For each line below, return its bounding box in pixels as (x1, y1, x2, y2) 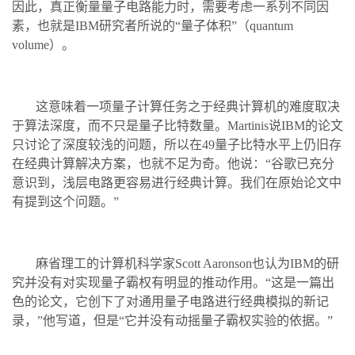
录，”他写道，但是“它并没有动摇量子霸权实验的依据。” (12, 313, 333, 327)
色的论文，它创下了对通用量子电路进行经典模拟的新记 (12, 294, 329, 308)
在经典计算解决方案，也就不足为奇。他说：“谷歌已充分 (12, 156, 334, 170)
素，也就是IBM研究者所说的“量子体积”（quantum (12, 18, 293, 32)
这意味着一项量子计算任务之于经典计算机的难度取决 (36, 99, 340, 113)
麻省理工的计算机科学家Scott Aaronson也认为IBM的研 (36, 256, 339, 270)
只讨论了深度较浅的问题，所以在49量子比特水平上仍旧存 (12, 137, 342, 151)
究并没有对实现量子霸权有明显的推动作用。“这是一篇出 (12, 275, 334, 289)
